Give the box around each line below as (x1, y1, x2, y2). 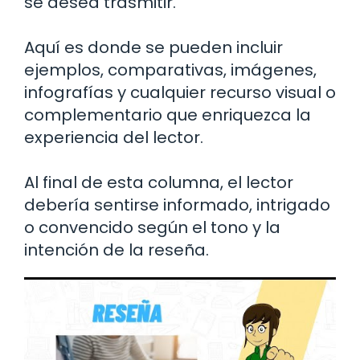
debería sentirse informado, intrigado (24, 193, 330, 216)
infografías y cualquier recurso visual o (24, 80, 336, 104)
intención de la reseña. (24, 238, 209, 261)
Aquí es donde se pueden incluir (24, 35, 283, 59)
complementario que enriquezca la (24, 103, 311, 126)
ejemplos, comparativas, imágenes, (24, 58, 317, 81)
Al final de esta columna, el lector (24, 170, 293, 194)
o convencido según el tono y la (24, 215, 280, 239)
